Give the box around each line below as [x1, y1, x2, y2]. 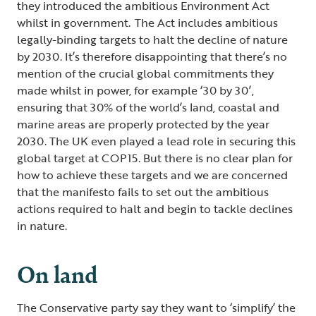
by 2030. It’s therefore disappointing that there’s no [17, 47, 287, 65]
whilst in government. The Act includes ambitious [17, 13, 278, 31]
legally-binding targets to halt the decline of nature [17, 30, 288, 48]
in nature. [17, 217, 71, 234]
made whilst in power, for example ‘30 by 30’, [17, 81, 254, 99]
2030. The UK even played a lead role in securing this [17, 132, 296, 150]
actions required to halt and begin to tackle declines [17, 200, 293, 217]
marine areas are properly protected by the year [17, 115, 269, 133]
